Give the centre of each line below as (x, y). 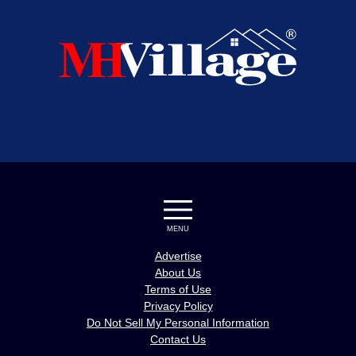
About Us (178, 272)
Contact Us (178, 339)
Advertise (178, 255)
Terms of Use (178, 289)
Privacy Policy (178, 306)
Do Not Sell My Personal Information (178, 322)
